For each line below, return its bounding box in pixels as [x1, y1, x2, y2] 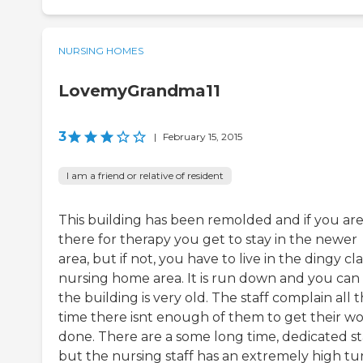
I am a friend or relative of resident [66, 169, 224, 182]
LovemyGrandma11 [58, 81, 220, 101]
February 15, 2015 [163, 130, 242, 143]
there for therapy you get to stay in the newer [58, 232, 357, 248]
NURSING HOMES [58, 45, 143, 58]
